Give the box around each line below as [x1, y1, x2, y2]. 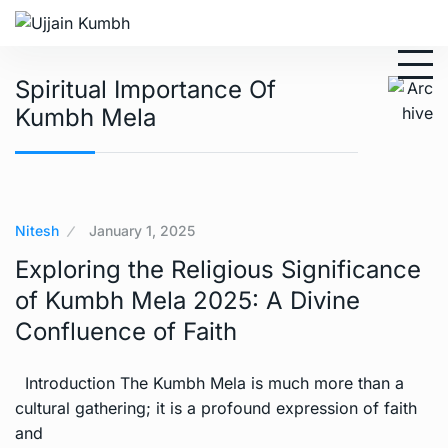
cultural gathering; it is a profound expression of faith [15, 398, 417, 419]
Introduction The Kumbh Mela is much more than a [15, 373, 404, 394]
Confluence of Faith [15, 317, 237, 347]
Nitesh [15, 222, 59, 240]
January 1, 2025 [89, 222, 195, 240]
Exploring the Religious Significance [15, 255, 421, 285]
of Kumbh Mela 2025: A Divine [15, 286, 360, 316]
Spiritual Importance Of [15, 75, 276, 105]
